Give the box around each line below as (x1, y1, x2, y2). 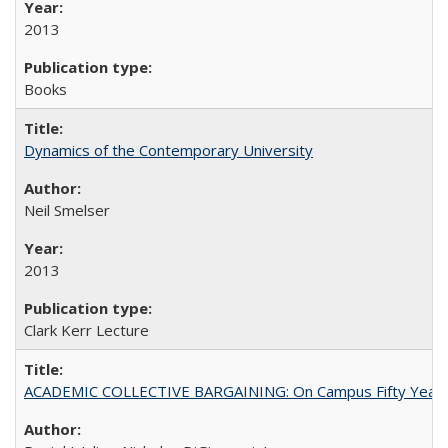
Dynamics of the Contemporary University (24, 140, 313, 160)
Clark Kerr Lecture (24, 320, 149, 340)
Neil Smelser (24, 200, 110, 220)
